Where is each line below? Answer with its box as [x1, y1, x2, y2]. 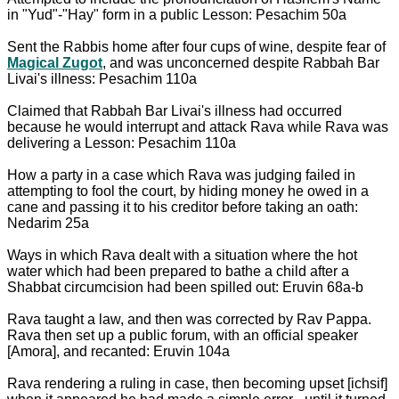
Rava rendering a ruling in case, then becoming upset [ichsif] [7, 375, 387, 391]
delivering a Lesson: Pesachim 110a [7, 134, 236, 151]
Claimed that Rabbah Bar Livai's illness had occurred [7, 102, 342, 118]
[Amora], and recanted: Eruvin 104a [7, 343, 230, 359]
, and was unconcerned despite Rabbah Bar [102, 54, 379, 70]
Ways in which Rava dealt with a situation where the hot [7, 247, 357, 263]
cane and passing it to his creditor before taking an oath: [7, 199, 358, 215]
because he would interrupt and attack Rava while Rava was [7, 118, 388, 134]
